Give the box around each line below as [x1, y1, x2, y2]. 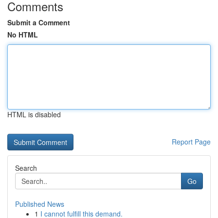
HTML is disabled [7, 109, 61, 119]
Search [15, 163, 37, 173]
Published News [15, 199, 64, 209]
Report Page [172, 137, 211, 146]
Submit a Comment [7, 18, 70, 27]
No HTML [7, 30, 38, 39]
